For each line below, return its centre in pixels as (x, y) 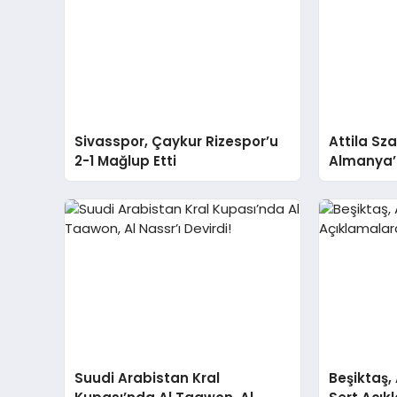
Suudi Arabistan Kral (148, 378)
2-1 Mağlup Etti (126, 160)
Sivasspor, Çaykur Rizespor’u (177, 141)
